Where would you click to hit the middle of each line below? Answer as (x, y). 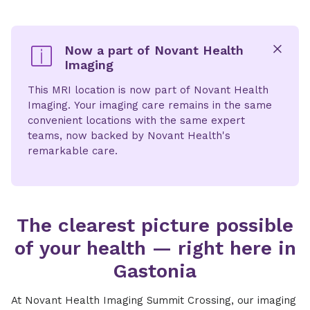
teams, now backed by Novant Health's (129, 136)
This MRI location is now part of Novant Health (148, 90)
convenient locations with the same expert (136, 120)
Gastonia (155, 271)
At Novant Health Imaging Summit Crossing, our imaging (154, 300)
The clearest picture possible (155, 225)
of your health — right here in (155, 248)
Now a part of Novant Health (154, 50)
